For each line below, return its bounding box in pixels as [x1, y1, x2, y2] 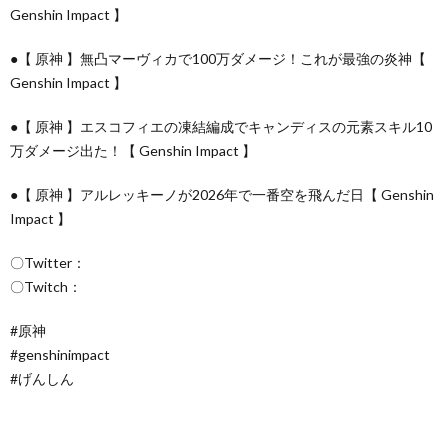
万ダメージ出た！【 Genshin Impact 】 [10, 141, 256, 159]
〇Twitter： [10, 253, 86, 271]
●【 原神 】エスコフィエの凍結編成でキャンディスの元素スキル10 [10, 117, 432, 135]
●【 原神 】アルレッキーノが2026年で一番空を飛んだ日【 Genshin [10, 185, 434, 203]
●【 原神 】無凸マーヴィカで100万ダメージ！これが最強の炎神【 [10, 49, 426, 67]
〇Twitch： [10, 277, 82, 295]
